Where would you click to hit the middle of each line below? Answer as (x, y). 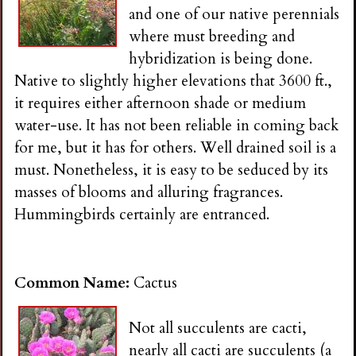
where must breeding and (212, 36)
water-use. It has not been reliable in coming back (177, 125)
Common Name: (74, 283)
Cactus (156, 283)
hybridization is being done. (221, 58)
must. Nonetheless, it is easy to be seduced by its (172, 170)
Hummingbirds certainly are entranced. (142, 214)
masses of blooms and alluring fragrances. (149, 192)
